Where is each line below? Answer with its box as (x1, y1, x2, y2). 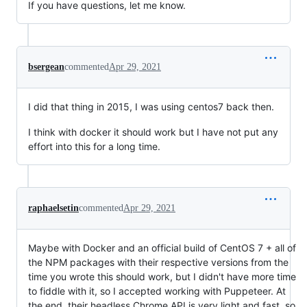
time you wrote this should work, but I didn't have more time (28, 270, 296, 282)
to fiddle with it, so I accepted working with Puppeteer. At (28, 284, 286, 297)
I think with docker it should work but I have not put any (28, 125, 278, 138)
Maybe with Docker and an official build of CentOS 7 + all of (28, 241, 296, 254)
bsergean (28, 61, 64, 72)
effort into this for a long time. (28, 140, 160, 152)
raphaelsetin (28, 202, 79, 213)
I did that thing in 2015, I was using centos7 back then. (28, 100, 274, 112)
